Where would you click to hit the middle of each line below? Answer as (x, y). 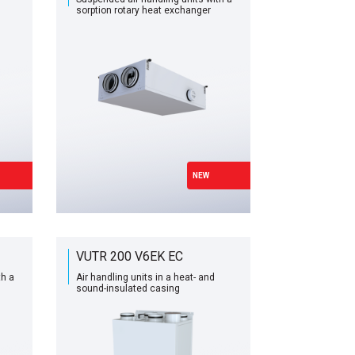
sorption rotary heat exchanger (143, 10)
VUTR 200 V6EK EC (129, 256)
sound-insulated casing (128, 288)
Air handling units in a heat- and (145, 277)
